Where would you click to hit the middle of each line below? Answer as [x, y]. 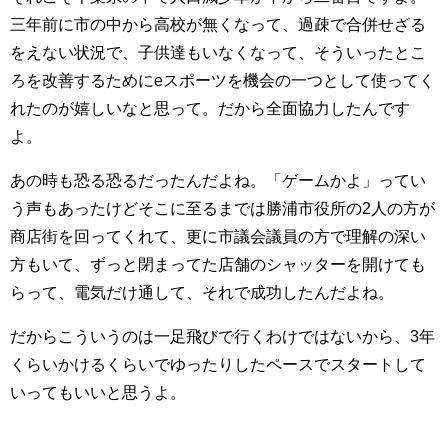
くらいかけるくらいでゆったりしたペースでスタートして [218, 364]
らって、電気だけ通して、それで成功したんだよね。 [202, 292]
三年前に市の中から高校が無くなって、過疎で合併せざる [218, 24]
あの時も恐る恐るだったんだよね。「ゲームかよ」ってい [218, 180]
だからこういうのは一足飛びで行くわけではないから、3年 [222, 336]
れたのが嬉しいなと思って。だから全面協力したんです [210, 108]
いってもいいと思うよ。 [98, 392]
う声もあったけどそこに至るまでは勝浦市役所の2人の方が [222, 208]
